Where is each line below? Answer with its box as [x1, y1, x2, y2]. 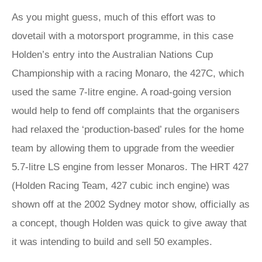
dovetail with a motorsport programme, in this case [12, 30, 233, 42]
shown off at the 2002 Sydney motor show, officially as [12, 199, 250, 210]
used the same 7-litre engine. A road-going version [12, 87, 231, 98]
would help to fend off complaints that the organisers [12, 105, 240, 116]
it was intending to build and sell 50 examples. [12, 236, 215, 247]
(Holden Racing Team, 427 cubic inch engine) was [12, 180, 230, 191]
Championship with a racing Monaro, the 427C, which [12, 68, 244, 79]
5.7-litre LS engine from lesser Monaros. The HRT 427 [12, 161, 249, 173]
